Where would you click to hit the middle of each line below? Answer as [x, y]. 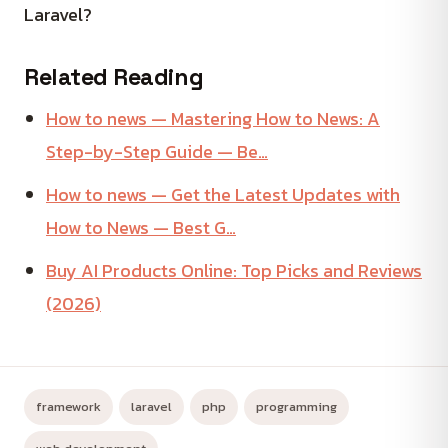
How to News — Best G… [141, 227]
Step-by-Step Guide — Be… [157, 151]
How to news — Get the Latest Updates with [223, 194]
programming [296, 406]
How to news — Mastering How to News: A [213, 118]
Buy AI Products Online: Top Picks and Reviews [234, 270]
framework [68, 406]
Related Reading [114, 76]
